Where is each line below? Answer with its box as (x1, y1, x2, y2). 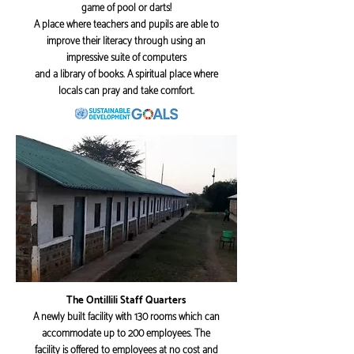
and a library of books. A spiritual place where (34, 66, 218, 83)
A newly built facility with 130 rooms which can (32, 309, 220, 326)
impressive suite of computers (66, 50, 186, 66)
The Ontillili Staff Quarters (66, 292, 186, 309)
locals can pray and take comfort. (58, 83, 194, 100)
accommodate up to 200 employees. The (42, 326, 210, 342)
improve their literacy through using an (47, 33, 205, 50)
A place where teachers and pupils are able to (33, 17, 219, 33)
